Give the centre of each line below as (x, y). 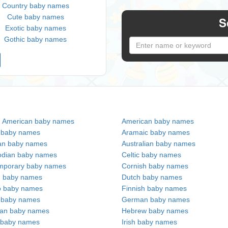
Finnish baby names (154, 188)
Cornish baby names (155, 166)
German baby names (156, 199)
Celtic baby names (151, 155)
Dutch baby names (152, 177)
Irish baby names (149, 222)
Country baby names (35, 6)
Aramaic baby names (156, 132)
